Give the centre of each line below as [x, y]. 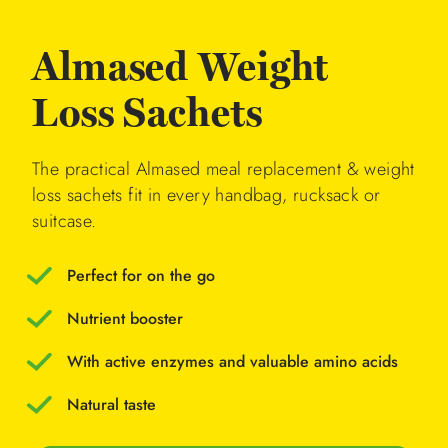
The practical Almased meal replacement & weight [223, 169]
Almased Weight [181, 67]
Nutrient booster [125, 318]
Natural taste [111, 404]
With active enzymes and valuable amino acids [232, 361]
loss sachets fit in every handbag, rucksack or [206, 195]
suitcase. [64, 221]
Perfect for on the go [141, 275]
